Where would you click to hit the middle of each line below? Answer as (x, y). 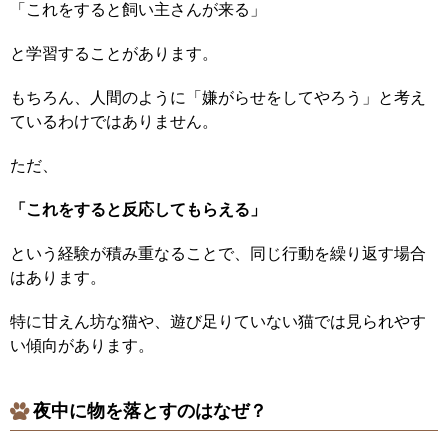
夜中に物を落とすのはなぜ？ (150, 410)
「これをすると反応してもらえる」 (138, 209)
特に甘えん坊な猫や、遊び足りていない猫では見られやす (218, 321)
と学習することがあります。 (114, 53)
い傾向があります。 (82, 345)
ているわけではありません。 (114, 121)
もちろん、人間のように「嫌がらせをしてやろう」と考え (218, 97)
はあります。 (58, 277)
